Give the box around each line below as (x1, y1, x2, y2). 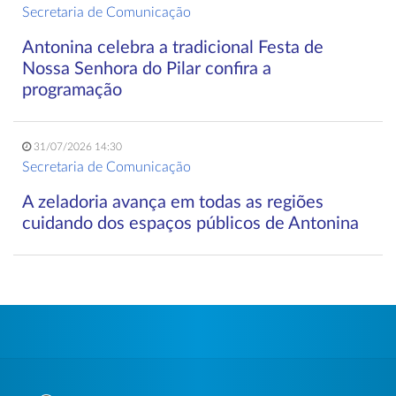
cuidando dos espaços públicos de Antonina (22, 215, 359, 233)
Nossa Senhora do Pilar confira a (22, 60, 271, 79)
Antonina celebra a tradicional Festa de (22, 39, 324, 57)
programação (22, 81, 122, 100)
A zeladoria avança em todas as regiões (22, 194, 324, 212)
